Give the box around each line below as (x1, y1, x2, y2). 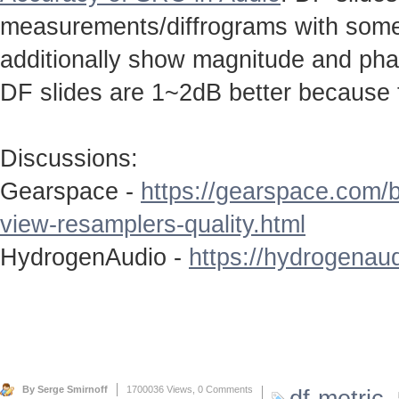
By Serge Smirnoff (22, 383, 108, 395)
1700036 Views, (126, 383, 198, 395)
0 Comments (198, 383, 253, 395)
